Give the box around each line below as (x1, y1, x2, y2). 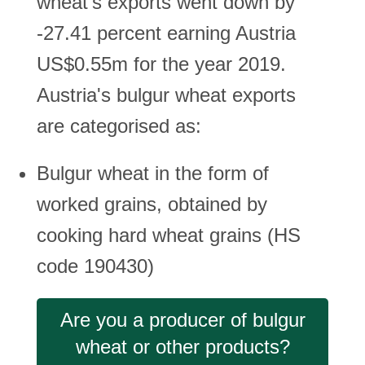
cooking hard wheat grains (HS (37, 224, 301, 246)
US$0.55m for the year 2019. (37, 53, 286, 75)
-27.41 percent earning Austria (37, 22, 296, 44)
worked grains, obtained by (37, 193, 267, 215)
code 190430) (37, 255, 154, 277)
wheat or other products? (75, 336, 290, 358)
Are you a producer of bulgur (59, 309, 306, 331)
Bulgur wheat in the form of (37, 162, 269, 184)
